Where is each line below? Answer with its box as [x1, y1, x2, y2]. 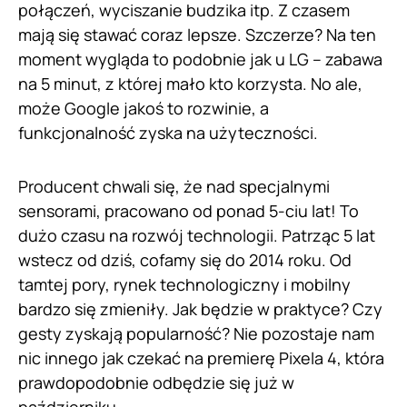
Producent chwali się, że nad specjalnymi [18, 174, 330, 197]
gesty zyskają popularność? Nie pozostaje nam [18, 322, 374, 344]
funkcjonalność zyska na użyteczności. [18, 121, 318, 144]
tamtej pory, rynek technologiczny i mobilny [18, 273, 351, 295]
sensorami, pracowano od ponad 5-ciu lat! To [18, 199, 359, 222]
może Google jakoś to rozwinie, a [18, 96, 269, 119]
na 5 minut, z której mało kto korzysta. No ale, [18, 72, 362, 94]
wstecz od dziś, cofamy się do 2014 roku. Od [18, 248, 352, 271]
